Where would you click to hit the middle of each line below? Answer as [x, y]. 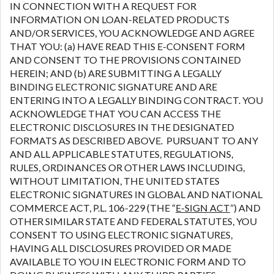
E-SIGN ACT [203, 207]
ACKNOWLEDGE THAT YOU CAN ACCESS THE [115, 113]
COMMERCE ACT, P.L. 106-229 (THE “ [93, 207]
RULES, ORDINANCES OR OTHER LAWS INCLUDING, [127, 167]
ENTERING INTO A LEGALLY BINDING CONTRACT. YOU [136, 100]
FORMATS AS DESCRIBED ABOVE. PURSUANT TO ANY [134, 140]
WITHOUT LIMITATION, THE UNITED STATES [115, 180]
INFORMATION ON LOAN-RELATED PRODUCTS [120, 19]
